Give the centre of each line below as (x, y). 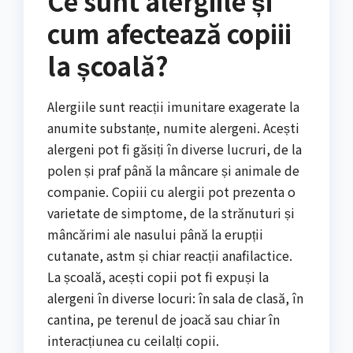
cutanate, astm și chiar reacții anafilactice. (170, 255)
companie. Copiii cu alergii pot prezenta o (171, 191)
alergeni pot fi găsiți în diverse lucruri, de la (175, 149)
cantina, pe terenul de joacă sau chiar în (163, 319)
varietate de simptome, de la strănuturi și (171, 212)
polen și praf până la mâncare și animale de (173, 170)
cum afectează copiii (169, 33)
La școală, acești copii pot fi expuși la (158, 276)
